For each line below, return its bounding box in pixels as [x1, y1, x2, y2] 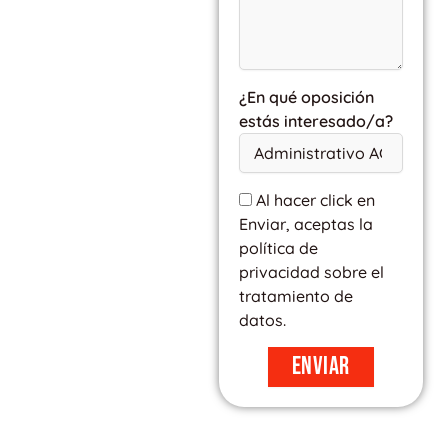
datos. [238, 309, 286, 330]
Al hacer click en [255, 189, 375, 210]
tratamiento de [238, 285, 353, 306]
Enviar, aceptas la [238, 213, 373, 234]
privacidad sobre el [238, 261, 384, 282]
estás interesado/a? [238, 110, 393, 131]
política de [238, 237, 318, 258]
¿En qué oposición [238, 86, 374, 107]
